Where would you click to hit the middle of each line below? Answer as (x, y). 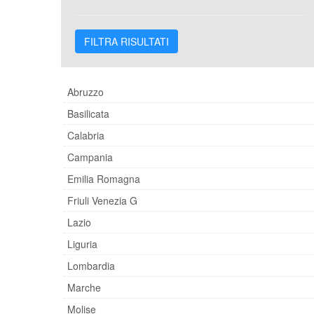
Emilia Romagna (103, 178)
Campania (90, 157)
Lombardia (91, 265)
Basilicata (88, 113)
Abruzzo (85, 91)
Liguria (82, 244)
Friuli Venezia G (102, 200)
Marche (84, 287)
